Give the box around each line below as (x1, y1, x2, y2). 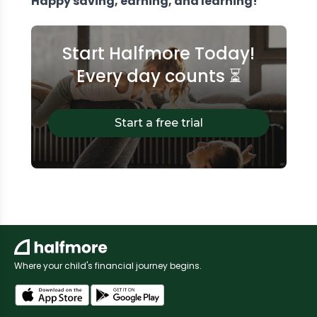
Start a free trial (114, 115, 203, 129)
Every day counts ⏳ (76, 64, 241, 88)
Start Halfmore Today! (62, 41, 255, 65)
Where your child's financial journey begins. (14, 259, 202, 272)
